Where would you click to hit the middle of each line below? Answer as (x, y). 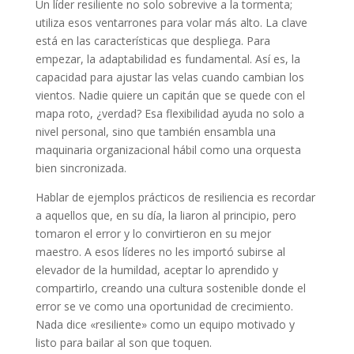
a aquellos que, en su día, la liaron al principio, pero (166, 216)
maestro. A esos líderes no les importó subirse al (160, 252)
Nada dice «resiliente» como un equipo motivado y (165, 325)
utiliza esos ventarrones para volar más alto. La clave (171, 23)
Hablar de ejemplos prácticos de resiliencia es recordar (175, 198)
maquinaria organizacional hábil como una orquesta (168, 150)
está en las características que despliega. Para (153, 41)
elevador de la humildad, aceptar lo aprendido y (156, 270)
